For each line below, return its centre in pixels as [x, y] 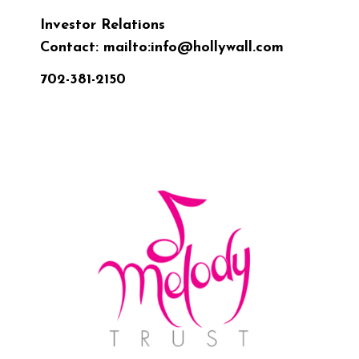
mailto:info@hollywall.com [194, 48]
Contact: [72, 48]
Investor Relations [103, 26]
